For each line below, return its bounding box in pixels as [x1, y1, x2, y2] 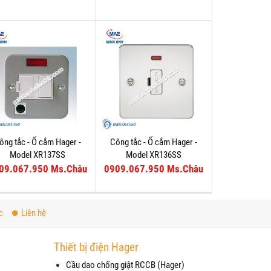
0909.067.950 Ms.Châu [103, 163, 203, 175]
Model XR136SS [125, 149, 181, 160]
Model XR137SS [10, 149, 66, 160]
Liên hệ [21, 207, 46, 218]
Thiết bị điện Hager [53, 240, 139, 254]
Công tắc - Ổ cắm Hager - [109, 136, 197, 148]
